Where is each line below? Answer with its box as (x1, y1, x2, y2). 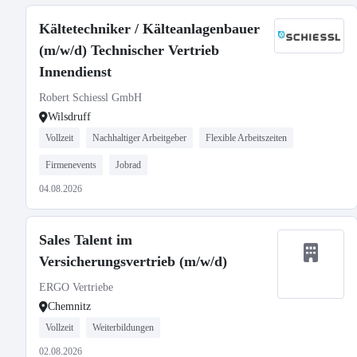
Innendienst (39, 64, 112, 80)
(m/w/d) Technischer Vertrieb (39, 42, 219, 58)
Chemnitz (48, 300, 91, 312)
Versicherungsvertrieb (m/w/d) (39, 253, 227, 269)
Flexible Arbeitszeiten (206, 132, 287, 143)
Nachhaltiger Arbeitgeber (92, 132, 186, 143)
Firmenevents (45, 159, 96, 171)
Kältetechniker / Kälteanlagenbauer (39, 21, 260, 37)
